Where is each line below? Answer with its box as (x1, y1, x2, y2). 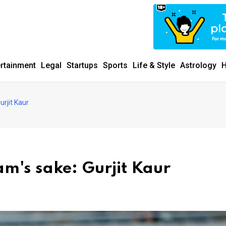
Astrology (180, 61, 216, 70)
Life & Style (133, 61, 175, 70)
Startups (67, 61, 98, 70)
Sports (103, 61, 128, 70)
